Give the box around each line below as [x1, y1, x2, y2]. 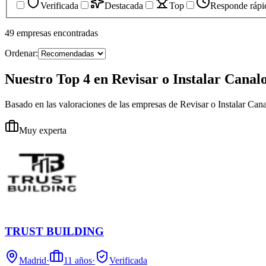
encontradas [53, 27, 98, 38]
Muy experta [19, 125, 66, 135]
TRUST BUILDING [5, 225, 104, 238]
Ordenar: [5, 47, 38, 58]
